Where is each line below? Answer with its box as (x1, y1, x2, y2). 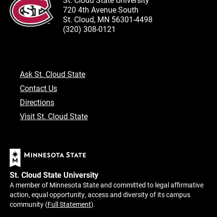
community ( (10, 199, 47, 209)
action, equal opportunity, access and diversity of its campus (10, 189, 190, 199)
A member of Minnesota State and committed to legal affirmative (10, 180, 203, 189)
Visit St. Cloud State (20, 110, 88, 121)
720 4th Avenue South (63, 4, 139, 15)
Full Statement (47, 199, 91, 209)
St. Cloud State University (10, 169, 98, 180)
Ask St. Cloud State (20, 68, 85, 79)
